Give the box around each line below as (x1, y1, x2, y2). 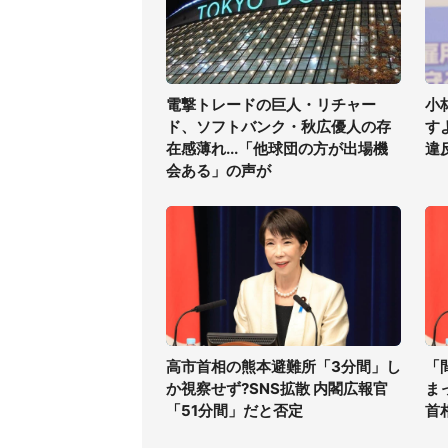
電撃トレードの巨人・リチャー (166, 95, 376, 114)
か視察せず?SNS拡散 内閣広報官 (166, 379, 388, 398)
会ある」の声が (166, 161, 271, 180)
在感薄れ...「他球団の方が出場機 (166, 139, 388, 158)
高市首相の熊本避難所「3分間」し (166, 357, 401, 376)
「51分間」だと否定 (166, 401, 303, 420)
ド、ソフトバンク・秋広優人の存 (166, 117, 391, 136)
